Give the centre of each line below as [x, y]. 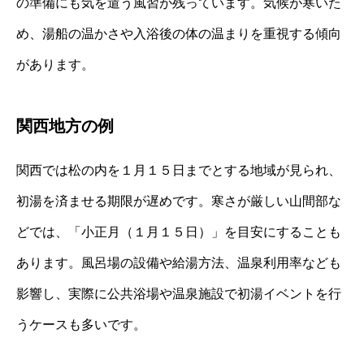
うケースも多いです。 [81, 324]
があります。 [55, 64]
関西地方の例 [65, 126]
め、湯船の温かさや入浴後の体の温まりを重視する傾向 [179, 33]
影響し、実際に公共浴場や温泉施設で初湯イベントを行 [179, 293]
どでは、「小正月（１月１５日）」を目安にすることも [179, 232]
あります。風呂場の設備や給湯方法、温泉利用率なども [179, 262]
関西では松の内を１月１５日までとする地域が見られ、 [179, 170]
